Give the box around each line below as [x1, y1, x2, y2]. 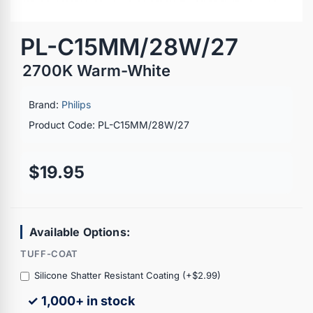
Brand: [29, 98, 61, 110]
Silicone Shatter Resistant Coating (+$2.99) [34, 269, 221, 281]
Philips [61, 98, 91, 110]
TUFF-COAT [20, 247, 78, 259]
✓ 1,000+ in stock [27, 293, 135, 308]
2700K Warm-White [22, 61, 170, 80]
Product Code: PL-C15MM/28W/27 [29, 118, 189, 131]
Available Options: [29, 224, 130, 239]
